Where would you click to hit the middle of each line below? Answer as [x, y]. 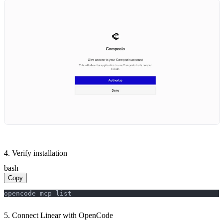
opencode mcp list [38, 193]
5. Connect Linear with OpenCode [58, 215]
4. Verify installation [36, 153]
